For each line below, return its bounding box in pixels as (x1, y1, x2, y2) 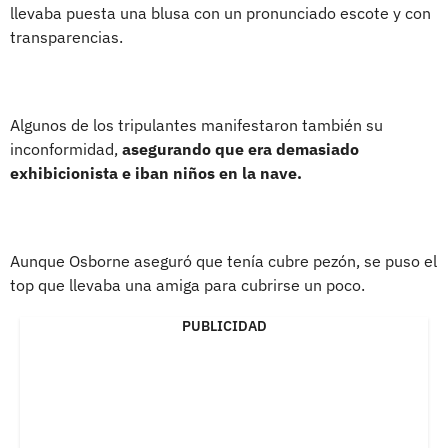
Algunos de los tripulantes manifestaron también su (10, 114, 383, 135)
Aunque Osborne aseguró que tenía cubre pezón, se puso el (10, 250, 437, 271)
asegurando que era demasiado (122, 138, 359, 159)
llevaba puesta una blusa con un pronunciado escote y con (10, 2, 431, 23)
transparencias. (10, 26, 123, 47)
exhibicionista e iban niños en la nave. (10, 162, 302, 183)
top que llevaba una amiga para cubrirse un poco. (10, 274, 365, 295)
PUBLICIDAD (181, 316, 267, 335)
